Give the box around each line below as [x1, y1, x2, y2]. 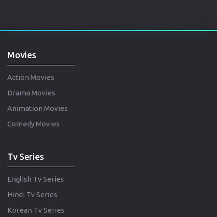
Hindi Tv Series [7, 190, 57, 199]
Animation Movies [7, 104, 68, 112]
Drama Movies [7, 88, 55, 97]
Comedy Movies [7, 119, 60, 128]
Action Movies [7, 73, 54, 81]
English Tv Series [7, 174, 64, 183]
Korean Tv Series [7, 205, 64, 214]
